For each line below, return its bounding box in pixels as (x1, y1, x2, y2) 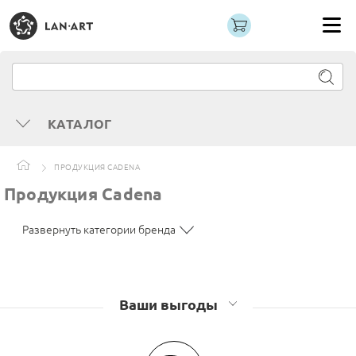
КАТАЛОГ (48, 117, 112, 131)
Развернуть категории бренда (22, 223, 176, 236)
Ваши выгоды (119, 296, 221, 312)
